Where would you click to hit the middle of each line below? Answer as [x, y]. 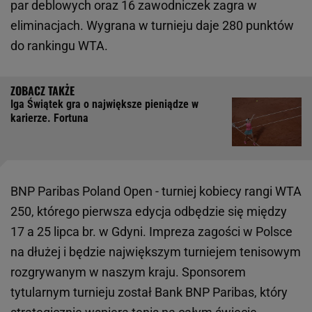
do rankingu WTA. [59, 46]
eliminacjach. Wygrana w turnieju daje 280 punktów [152, 26]
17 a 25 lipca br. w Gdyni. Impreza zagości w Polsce [151, 232]
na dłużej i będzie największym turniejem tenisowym [156, 252]
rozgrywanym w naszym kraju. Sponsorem [128, 272]
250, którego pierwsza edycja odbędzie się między [149, 212]
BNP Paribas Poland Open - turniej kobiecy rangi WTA [156, 192]
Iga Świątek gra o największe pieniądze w [104, 104]
